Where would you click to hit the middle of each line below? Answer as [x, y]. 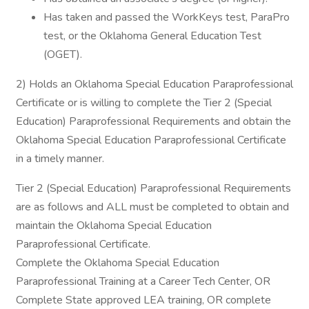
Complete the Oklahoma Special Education [118, 263]
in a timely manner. [60, 159]
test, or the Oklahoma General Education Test [152, 36]
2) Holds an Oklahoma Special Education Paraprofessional [154, 84]
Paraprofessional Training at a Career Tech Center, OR [143, 281]
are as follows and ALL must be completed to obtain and [152, 207]
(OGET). [63, 54]
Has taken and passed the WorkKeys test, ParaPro [167, 17]
